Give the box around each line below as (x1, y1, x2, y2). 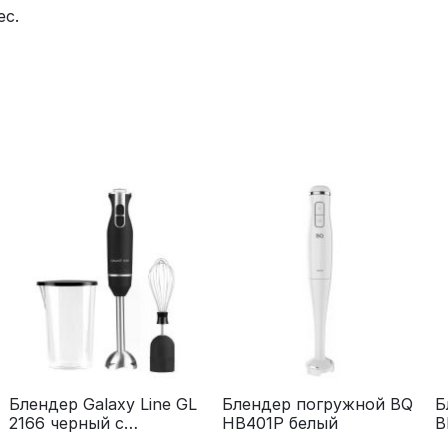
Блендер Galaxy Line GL (8, 394, 197, 414)
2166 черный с (8, 413, 124, 433)
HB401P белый (221, 413, 338, 433)
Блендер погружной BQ (221, 394, 413, 414)
